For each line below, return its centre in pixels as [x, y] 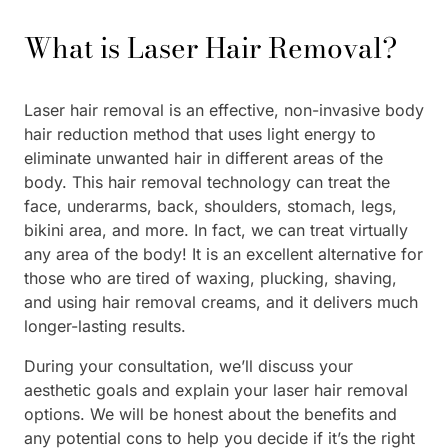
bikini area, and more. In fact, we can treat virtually [216, 230]
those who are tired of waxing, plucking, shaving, [210, 278]
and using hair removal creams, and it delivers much [221, 302]
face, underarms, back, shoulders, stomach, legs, [210, 206]
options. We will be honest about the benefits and [210, 414]
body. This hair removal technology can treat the [207, 182]
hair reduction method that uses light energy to [200, 134]
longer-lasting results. [105, 326]
